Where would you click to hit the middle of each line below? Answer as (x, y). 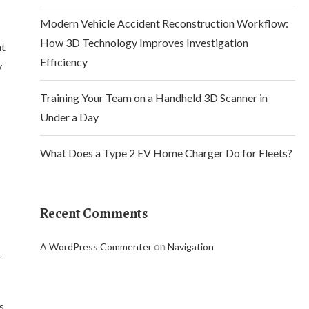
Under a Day (69, 117)
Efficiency (64, 62)
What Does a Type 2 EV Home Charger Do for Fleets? (166, 153)
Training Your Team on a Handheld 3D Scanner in (154, 98)
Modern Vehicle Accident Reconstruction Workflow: (164, 23)
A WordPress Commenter (96, 247)
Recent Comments (94, 213)
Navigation (191, 247)
